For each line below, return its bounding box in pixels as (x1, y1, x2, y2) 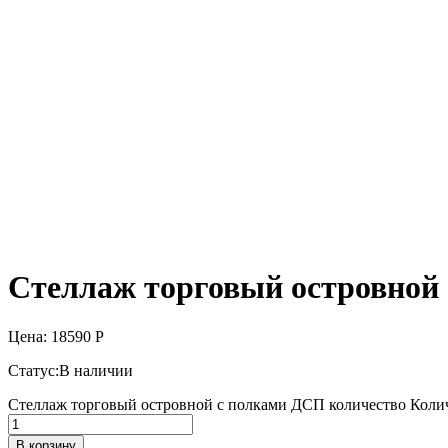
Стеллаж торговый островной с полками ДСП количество (8, 395, 406, 413)
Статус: (8, 361, 59, 379)
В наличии (59, 361, 133, 379)
